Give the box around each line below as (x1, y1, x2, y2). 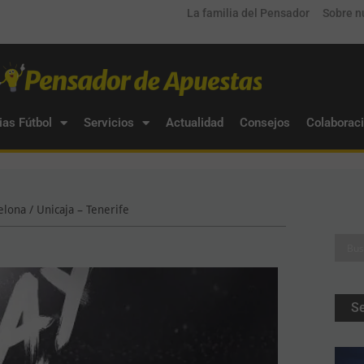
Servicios (83, 115, 134, 130)
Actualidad (165, 115, 223, 130)
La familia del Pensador (187, 6, 310, 19)
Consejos (239, 115, 290, 130)
